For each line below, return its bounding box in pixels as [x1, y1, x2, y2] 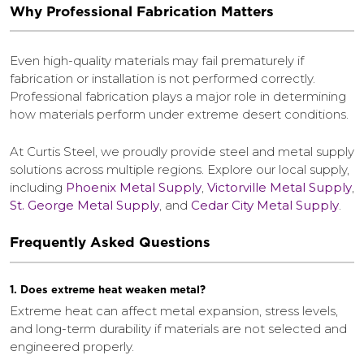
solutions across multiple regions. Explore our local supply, [10, 162, 349, 178]
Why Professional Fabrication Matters [10, 2, 274, 19]
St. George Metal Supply [10, 197, 159, 214]
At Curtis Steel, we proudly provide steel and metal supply [10, 144, 354, 160]
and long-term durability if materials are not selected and [10, 321, 347, 337]
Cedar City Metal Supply [191, 197, 339, 214]
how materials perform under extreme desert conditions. [10, 106, 349, 123]
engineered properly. [10, 339, 134, 355]
